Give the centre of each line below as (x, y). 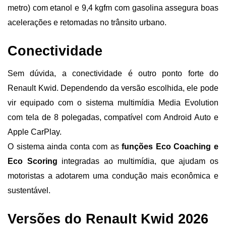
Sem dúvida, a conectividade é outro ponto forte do (113, 74)
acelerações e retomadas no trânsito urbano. (87, 23)
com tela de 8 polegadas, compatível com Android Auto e (113, 118)
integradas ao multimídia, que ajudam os (140, 161)
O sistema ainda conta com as (65, 147)
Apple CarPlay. (35, 132)
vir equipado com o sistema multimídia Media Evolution (113, 103)
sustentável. (29, 191)
